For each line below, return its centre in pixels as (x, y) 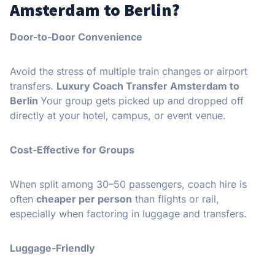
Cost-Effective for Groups (72, 149)
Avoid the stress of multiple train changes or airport (129, 71)
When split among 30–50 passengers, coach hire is (128, 184)
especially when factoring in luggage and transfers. (128, 213)
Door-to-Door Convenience (76, 37)
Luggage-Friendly (52, 248)
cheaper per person (84, 199)
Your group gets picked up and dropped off (142, 100)
